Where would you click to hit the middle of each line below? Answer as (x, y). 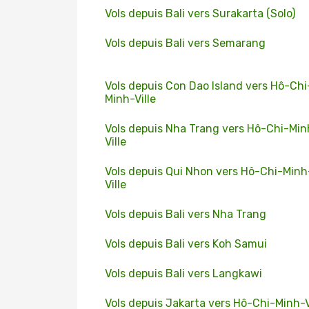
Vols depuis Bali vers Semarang (185, 43)
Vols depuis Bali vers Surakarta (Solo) (200, 13)
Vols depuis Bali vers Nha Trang (186, 214)
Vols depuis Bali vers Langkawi (183, 273)
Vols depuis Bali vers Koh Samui (186, 244)
